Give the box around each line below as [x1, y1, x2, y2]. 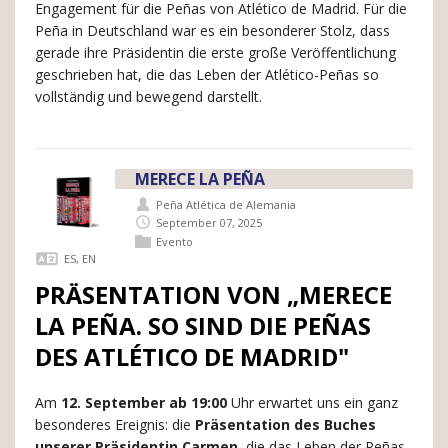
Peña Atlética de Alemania [156, 196, 296, 212]
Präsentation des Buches [195, 415, 376, 435]
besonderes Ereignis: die [35, 415, 195, 435]
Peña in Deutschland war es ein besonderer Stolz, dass [35, 20, 390, 40]
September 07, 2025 [156, 214, 262, 230]
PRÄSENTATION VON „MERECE [35, 278, 392, 312]
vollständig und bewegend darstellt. [35, 86, 262, 106]
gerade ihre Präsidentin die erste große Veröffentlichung [35, 42, 396, 62]
